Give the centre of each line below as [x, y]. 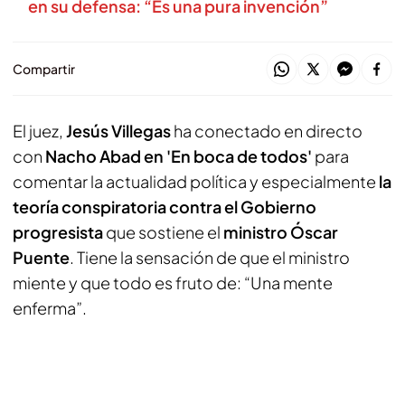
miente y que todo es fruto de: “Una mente [173, 283]
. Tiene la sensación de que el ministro [210, 257]
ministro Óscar [281, 232]
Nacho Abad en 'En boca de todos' [180, 156]
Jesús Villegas [118, 131]
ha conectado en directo [267, 131]
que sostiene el [163, 232]
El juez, [39, 131]
